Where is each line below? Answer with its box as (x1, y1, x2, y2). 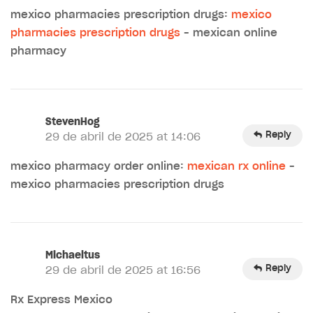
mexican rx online (187, 161, 286, 172)
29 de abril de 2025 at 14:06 (45, 131, 201, 143)
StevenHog (45, 117, 100, 127)
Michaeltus (45, 250, 100, 261)
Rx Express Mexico (10, 294, 112, 305)
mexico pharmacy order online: (10, 161, 187, 172)
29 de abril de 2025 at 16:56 (45, 265, 201, 276)
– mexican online (180, 27, 277, 38)
